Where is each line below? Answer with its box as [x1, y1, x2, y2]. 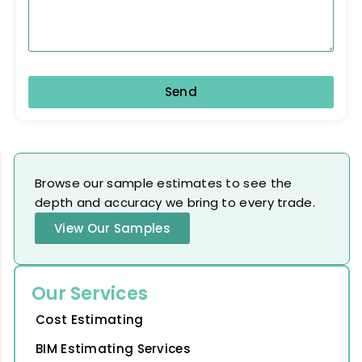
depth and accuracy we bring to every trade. [35, 193, 315, 211]
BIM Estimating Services [36, 339, 191, 357]
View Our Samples [54, 219, 170, 237]
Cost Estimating [36, 310, 144, 328]
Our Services [32, 280, 148, 306]
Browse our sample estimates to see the [35, 174, 293, 192]
